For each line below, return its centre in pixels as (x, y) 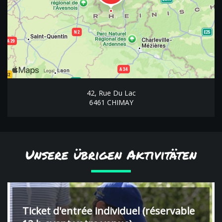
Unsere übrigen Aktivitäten (111, 155)
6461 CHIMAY (111, 103)
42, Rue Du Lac (111, 93)
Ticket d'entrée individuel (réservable (109, 211)
